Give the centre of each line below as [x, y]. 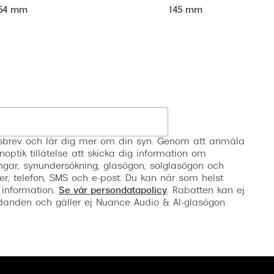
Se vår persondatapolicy [113, 191]
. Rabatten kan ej [206, 191]
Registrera [209, 121]
